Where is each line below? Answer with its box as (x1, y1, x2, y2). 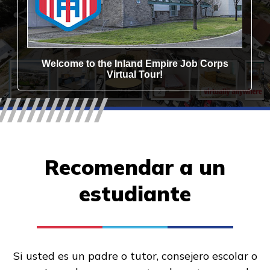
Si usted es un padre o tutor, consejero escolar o (13, 248, 257, 263)
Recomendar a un (45, 153, 225, 180)
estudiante (79, 180, 191, 207)
